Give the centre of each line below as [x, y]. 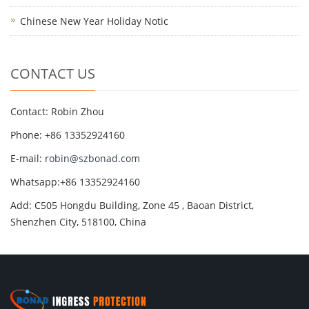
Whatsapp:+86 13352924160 [75, 182]
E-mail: [28, 159]
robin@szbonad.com [92, 159]
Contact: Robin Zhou [57, 112]
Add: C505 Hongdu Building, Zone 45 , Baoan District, [132, 206]
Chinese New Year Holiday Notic [94, 21]
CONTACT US [53, 74]
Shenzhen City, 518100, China [78, 222]
